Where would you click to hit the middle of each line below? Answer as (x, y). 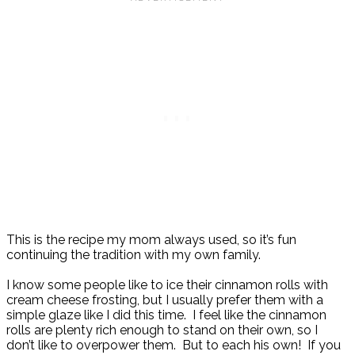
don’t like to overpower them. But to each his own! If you (174, 345)
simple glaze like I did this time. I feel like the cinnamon (166, 315)
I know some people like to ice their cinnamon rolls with (167, 285)
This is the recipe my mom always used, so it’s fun (151, 240)
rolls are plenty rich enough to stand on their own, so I (162, 330)
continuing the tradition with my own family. (134, 255)
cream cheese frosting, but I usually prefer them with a (165, 300)
